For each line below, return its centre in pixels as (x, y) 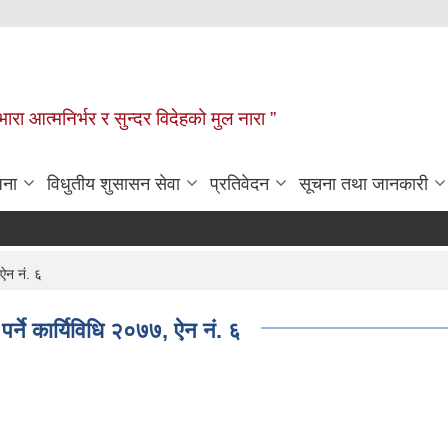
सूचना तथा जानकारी (363, 183)
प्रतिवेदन (239, 183)
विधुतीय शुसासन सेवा (113, 183)
